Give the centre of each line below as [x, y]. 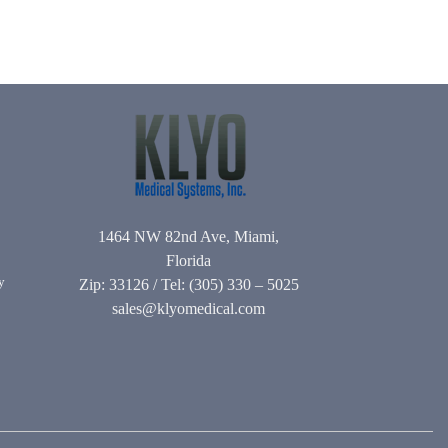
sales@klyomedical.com [189, 309]
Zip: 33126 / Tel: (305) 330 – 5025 [188, 285]
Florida [189, 261]
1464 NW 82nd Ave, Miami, [189, 237]
